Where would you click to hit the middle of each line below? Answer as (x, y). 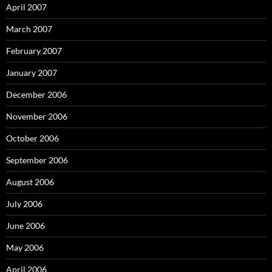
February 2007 (34, 50)
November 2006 (37, 116)
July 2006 (24, 203)
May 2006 (25, 247)
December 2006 (36, 94)
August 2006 (30, 182)
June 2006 (25, 225)
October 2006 (32, 138)
